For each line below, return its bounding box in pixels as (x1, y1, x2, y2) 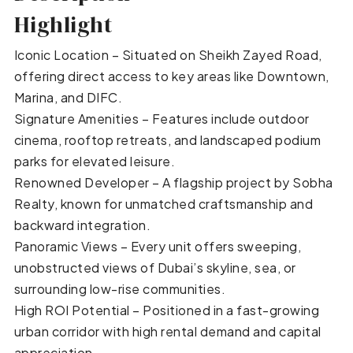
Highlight (13, 8, 113, 40)
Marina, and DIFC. (13, 88, 123, 106)
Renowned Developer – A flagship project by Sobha (13, 173, 333, 191)
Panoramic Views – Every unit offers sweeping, (13, 237, 302, 255)
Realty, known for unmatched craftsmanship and (13, 195, 314, 212)
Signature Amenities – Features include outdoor (13, 110, 310, 127)
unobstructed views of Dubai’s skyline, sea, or (13, 258, 296, 276)
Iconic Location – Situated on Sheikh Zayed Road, (13, 46, 322, 63)
